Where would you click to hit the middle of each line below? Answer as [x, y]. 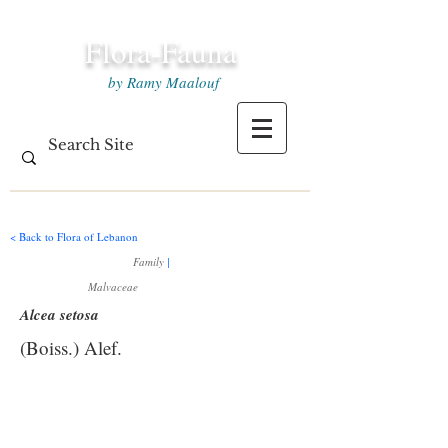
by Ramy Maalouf [161, 82]
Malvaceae [113, 286]
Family [150, 261]
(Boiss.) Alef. [71, 347]
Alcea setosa [59, 314]
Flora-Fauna [161, 51]
